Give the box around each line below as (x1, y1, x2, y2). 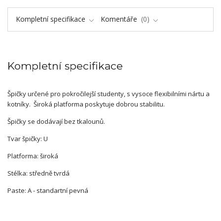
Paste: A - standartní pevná (7, 186, 90, 195)
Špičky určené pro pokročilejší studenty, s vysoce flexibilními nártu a (7, 89, 210, 99)
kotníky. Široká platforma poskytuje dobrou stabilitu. (7, 100, 166, 109)
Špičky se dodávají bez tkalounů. (7, 117, 105, 126)
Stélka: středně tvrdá (7, 169, 71, 178)
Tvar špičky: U (7, 134, 48, 144)
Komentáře (101, 14, 139, 24)
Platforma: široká (7, 151, 58, 161)
